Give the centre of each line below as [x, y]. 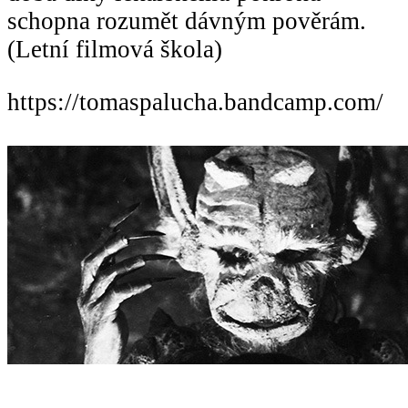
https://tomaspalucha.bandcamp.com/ [195, 102]
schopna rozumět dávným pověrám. [187, 20]
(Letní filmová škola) [115, 49]
